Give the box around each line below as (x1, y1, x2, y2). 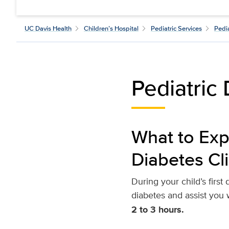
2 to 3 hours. (131, 203, 184, 216)
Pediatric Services (151, 24, 202, 33)
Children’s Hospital (84, 24, 139, 33)
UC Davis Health (25, 24, 72, 33)
